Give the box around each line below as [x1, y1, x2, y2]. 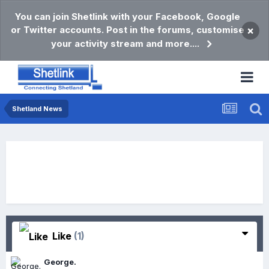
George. [44, 256, 76, 267]
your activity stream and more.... [51, 38, 199, 49]
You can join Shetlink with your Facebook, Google [14, 11, 240, 22]
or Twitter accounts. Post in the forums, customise [10, 24, 244, 35]
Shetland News [12, 104, 62, 113]
